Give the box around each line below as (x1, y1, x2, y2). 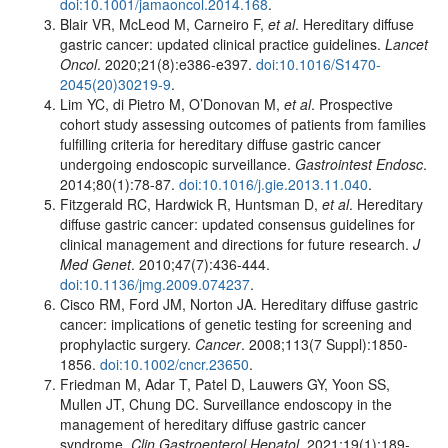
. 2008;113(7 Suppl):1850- (241, 333, 408, 354)
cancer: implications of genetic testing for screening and (60, 313, 412, 334)
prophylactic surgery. (60, 333, 195, 354)
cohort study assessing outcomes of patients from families (60, 113, 426, 134)
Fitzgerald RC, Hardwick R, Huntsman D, (60, 193, 322, 214)
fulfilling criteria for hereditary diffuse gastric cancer (60, 133, 381, 154)
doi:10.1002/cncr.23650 (100, 353, 249, 374)
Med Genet (60, 253, 131, 274)
